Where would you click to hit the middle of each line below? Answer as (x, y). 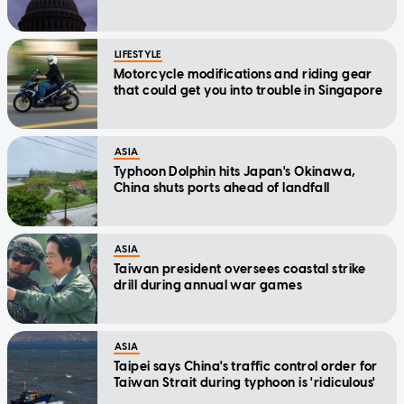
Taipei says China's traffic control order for (246, 366)
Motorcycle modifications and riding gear (243, 74)
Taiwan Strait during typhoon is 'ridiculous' (245, 382)
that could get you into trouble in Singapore (248, 90)
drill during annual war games (208, 285)
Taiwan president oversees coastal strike (240, 269)
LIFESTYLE (138, 54)
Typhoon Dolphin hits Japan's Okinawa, (235, 171)
